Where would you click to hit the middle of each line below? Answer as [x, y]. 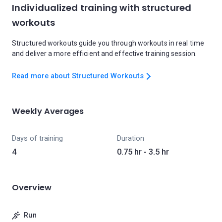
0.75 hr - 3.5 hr [143, 152]
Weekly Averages [48, 111]
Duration [131, 139]
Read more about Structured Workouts [78, 76]
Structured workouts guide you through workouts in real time [108, 43]
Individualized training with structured [102, 8]
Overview [32, 188]
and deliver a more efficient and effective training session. [105, 54]
